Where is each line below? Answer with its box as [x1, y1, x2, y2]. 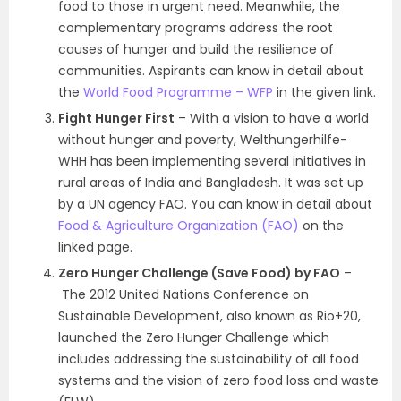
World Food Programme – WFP [83, 82, 273, 101]
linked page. [58, 237, 132, 256]
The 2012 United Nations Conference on [58, 285, 309, 303]
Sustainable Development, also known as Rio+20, [58, 306, 361, 325]
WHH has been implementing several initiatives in [58, 151, 366, 170]
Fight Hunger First [58, 108, 175, 127]
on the [299, 216, 344, 235]
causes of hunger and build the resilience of [58, 39, 334, 58]
